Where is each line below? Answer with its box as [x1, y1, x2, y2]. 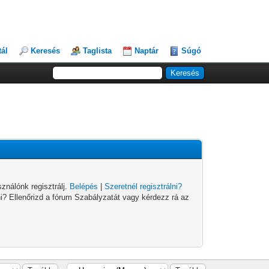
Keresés [31, 46, 61, 55]
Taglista [83, 46, 112, 55]
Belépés [70, 182, 98, 191]
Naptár [134, 46, 159, 55]
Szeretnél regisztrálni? [104, 182, 183, 191]
